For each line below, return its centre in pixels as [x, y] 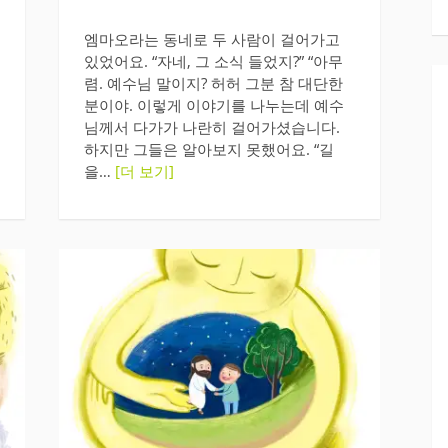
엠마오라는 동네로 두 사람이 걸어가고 [211, 38]
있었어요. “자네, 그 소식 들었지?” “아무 [213, 60]
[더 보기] [144, 170]
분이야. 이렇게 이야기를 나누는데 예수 [213, 104]
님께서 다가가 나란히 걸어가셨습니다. [211, 126]
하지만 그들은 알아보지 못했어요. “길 [208, 148]
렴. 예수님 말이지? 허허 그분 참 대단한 [213, 82]
